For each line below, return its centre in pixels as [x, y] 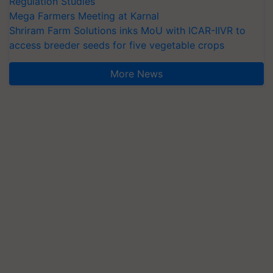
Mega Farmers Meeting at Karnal [84, 16]
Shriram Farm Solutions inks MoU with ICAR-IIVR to [127, 30]
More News [136, 73]
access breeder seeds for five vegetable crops [117, 45]
